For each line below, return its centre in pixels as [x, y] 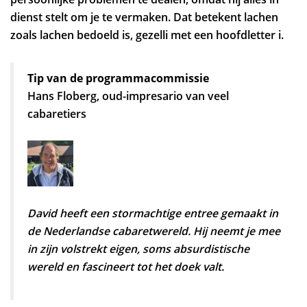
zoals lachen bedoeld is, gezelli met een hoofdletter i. [148, 35]
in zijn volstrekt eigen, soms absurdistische [138, 248]
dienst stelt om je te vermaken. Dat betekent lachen [144, 17]
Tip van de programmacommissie [118, 78]
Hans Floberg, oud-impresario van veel [128, 96]
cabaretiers [57, 113]
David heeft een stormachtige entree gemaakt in [153, 213]
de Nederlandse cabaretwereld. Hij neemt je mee [154, 231]
